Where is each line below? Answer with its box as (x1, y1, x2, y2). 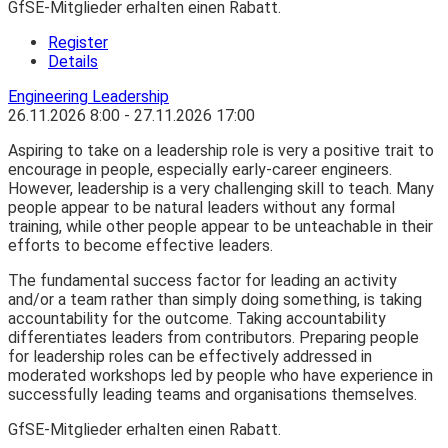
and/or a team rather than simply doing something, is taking (8, 290, 422, 310)
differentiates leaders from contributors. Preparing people (8, 328, 419, 348)
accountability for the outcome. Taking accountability (8, 309, 386, 329)
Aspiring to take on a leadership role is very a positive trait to (8, 141, 434, 161)
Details (48, 52, 98, 72)
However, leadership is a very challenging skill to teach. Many (8, 179, 434, 199)
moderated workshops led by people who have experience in (8, 366, 433, 386)
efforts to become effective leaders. (8, 236, 273, 256)
